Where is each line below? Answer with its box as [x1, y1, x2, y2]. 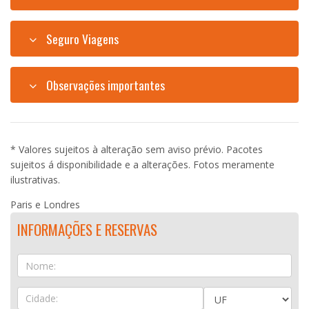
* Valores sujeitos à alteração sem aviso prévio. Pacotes [10, 143, 263, 157]
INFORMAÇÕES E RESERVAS [17, 219, 157, 241]
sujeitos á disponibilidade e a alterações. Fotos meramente [10, 158, 275, 172]
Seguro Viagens [43, 30, 119, 48]
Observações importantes [43, 76, 165, 94]
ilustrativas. [10, 173, 60, 187]
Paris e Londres [10, 198, 80, 212]
